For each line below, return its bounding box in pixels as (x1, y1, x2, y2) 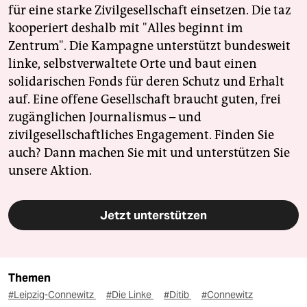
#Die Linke (106, 288, 153, 301)
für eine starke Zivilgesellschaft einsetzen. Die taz (8, 2, 291, 18)
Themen (8, 271, 51, 284)
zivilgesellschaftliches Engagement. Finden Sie (8, 127, 274, 143)
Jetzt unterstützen (100, 207, 207, 223)
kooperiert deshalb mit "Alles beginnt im (8, 20, 243, 36)
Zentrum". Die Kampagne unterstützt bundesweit (8, 38, 291, 53)
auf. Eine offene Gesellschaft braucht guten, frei (8, 91, 281, 107)
